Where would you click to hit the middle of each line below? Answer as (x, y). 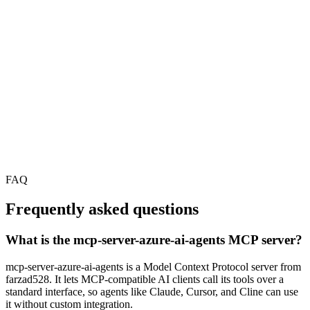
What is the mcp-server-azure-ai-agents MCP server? (154, 240)
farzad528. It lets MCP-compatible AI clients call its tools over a (145, 279)
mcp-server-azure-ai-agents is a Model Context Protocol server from (153, 266)
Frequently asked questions (102, 209)
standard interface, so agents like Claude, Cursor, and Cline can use (152, 291)
